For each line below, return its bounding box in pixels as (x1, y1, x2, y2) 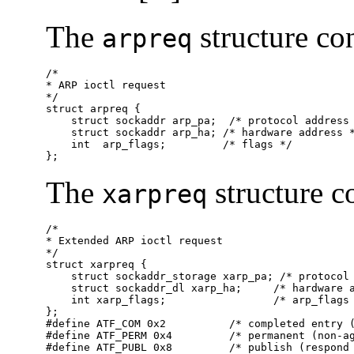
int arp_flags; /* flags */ (46, 137, 292, 150)
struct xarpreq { (46, 258, 147, 270)
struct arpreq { (46, 102, 141, 115)
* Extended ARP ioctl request (46, 234, 223, 247)
